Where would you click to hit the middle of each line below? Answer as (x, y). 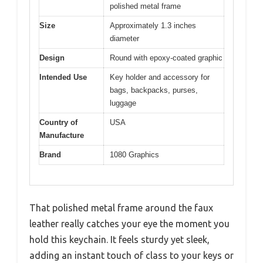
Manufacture (62, 135)
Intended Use (63, 77)
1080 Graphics (134, 154)
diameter (124, 38)
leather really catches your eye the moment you (129, 224)
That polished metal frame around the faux (121, 208)
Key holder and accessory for (160, 77)
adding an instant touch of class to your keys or (131, 256)
